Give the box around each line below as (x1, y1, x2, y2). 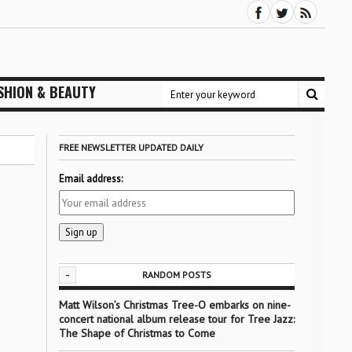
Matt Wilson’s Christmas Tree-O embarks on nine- (58, 298, 291, 312)
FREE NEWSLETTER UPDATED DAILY (58, 141, 203, 153)
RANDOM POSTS (141, 269, 211, 280)
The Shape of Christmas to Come (58, 326, 215, 340)
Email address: (58, 172, 123, 185)
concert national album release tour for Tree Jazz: (58, 312, 295, 326)
